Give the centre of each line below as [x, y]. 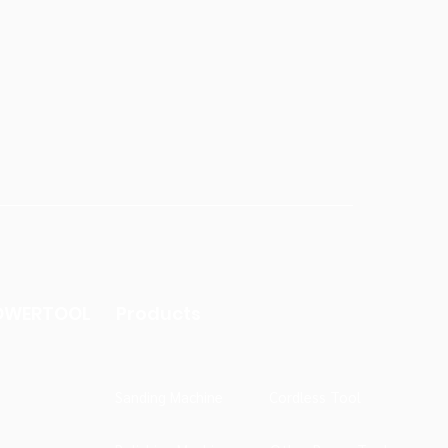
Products [158, 313]
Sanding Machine [169, 396]
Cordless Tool [315, 396]
